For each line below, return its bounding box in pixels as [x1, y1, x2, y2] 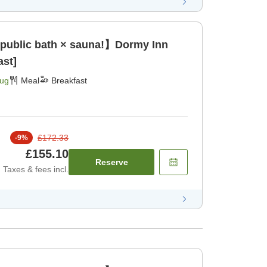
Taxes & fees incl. [3, 164, 69, 174]
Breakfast [51, 75, 87, 85]
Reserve [95, 157, 128, 167]
